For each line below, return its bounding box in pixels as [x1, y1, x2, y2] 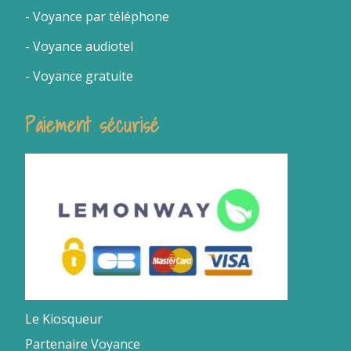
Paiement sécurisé [25, 110, 160, 142]
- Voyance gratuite [25, 67, 134, 85]
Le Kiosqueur [25, 310, 103, 328]
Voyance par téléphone [33, 8, 170, 26]
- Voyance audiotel [25, 38, 134, 56]
